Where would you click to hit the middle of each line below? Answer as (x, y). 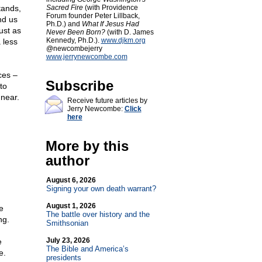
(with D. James (129, 32)
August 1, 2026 (71, 206)
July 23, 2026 (68, 240)
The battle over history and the (98, 214)
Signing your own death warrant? (101, 189)
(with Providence (110, 8)
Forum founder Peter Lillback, (93, 16)
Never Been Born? (75, 32)
